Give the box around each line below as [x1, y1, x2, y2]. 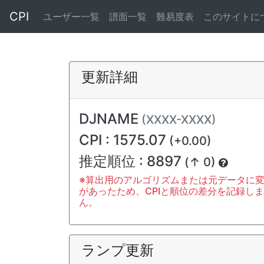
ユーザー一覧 [43, 11, 100, 22]
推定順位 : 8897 [79, 153, 181, 170]
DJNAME [79, 110, 138, 127]
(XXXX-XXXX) [141, 113, 216, 127]
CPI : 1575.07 [79, 131, 166, 148]
